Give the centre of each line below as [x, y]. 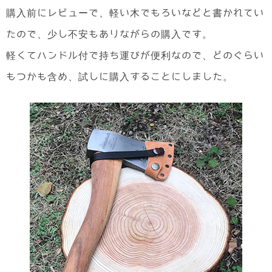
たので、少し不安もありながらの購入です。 [109, 34]
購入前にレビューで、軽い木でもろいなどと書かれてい [135, 13]
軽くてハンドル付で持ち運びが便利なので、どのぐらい [135, 55]
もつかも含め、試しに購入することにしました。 [120, 76]
